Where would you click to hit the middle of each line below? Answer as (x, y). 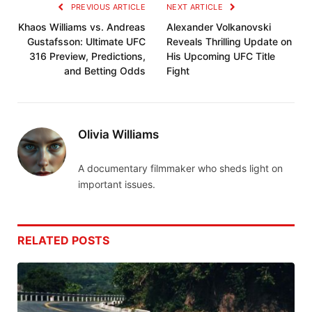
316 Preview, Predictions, (87, 56)
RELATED (45, 241)
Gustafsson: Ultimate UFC (86, 42)
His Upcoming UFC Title (221, 56)
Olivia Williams (118, 135)
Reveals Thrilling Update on (229, 42)
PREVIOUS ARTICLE (107, 7)
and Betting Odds (105, 71)
